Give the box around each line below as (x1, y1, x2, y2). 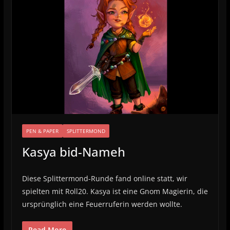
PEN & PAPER (26, 127, 59, 135)
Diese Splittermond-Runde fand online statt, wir (22, 173, 187, 183)
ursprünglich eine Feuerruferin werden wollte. (22, 199, 182, 209)
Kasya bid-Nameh (22, 143, 125, 160)
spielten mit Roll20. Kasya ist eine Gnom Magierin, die (22, 186, 208, 196)
